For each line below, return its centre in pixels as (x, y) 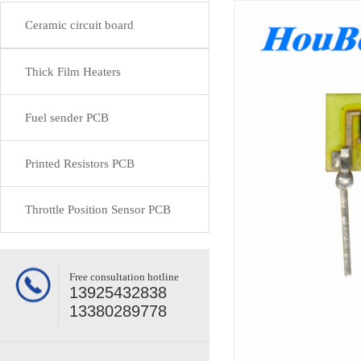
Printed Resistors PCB (80, 164)
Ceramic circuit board (79, 25)
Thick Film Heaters (73, 72)
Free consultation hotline (124, 277)
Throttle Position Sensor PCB (98, 210)
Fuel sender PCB (67, 118)
